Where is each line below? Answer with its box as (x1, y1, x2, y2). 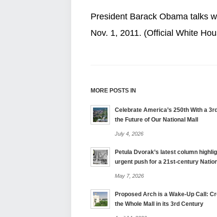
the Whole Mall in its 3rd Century (115, 201, 203, 207)
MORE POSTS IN (91, 87, 136, 94)
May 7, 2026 (115, 173, 144, 179)
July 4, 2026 (115, 131, 143, 137)
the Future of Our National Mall (115, 116, 208, 123)
